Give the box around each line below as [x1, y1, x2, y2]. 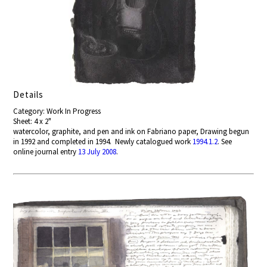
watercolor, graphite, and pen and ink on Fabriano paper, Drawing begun [13, 126, 250, 137]
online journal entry [13, 147, 79, 157]
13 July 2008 [78, 147, 117, 157]
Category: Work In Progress [13, 106, 101, 117]
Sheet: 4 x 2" [13, 116, 52, 127]
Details [13, 89, 44, 101]
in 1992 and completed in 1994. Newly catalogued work [13, 136, 193, 147]
